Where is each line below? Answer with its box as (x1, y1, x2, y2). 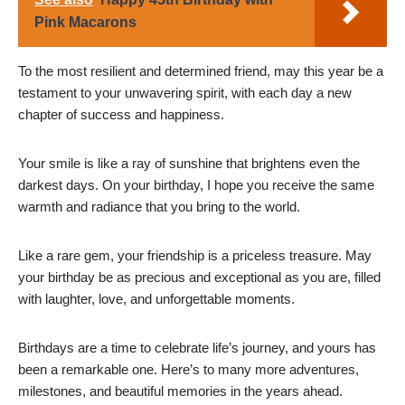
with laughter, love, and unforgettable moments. (18, 291, 295, 307)
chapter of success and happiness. (18, 107, 224, 123)
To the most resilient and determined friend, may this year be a (18, 63, 383, 80)
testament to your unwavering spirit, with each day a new (18, 85, 352, 101)
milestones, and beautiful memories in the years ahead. (18, 383, 343, 400)
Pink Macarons (34, 14, 137, 31)
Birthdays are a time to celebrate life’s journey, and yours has (18, 340, 376, 356)
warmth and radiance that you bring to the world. (18, 199, 300, 215)
